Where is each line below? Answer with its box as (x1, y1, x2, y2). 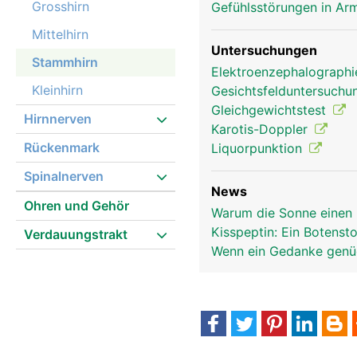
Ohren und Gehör (24, 198, 129, 214)
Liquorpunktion (211, 140, 306, 156)
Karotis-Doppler (211, 121, 312, 137)
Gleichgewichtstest (211, 102, 330, 118)
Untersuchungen (211, 42, 317, 58)
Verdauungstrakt (24, 226, 127, 242)
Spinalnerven (24, 168, 104, 184)
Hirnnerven (24, 111, 92, 127)
